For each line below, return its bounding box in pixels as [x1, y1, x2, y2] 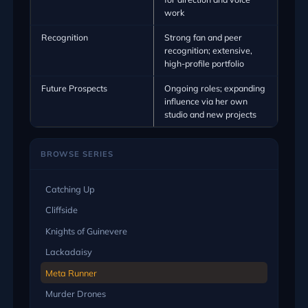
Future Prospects [41, 82, 107, 94]
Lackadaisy [45, 246, 93, 258]
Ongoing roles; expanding [164, 82, 265, 94]
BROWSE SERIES [40, 148, 113, 159]
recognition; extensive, [164, 45, 252, 56]
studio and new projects [164, 109, 256, 120]
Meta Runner [45, 267, 98, 278]
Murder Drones [45, 288, 107, 300]
